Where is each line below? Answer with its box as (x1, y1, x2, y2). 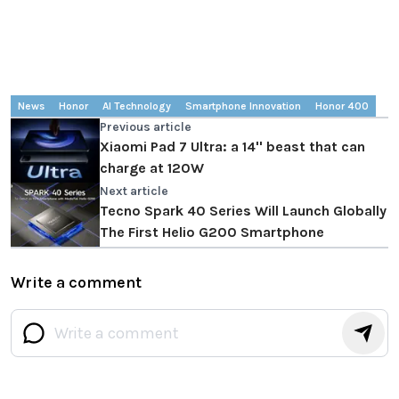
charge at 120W (100, 159, 204, 176)
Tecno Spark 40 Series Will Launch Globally (100, 201, 387, 219)
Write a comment (11, 272, 142, 292)
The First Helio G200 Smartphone (100, 223, 324, 240)
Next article (100, 183, 168, 199)
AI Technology (102, 99, 171, 112)
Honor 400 (315, 99, 369, 112)
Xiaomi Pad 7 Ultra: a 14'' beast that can (100, 137, 365, 155)
